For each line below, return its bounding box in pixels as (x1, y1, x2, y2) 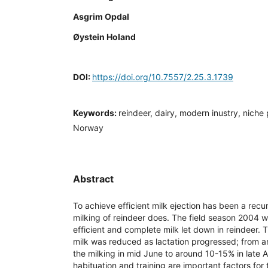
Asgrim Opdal (73, 11, 129, 22)
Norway (73, 122, 103, 133)
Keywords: (73, 107, 118, 118)
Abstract (73, 172, 114, 185)
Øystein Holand (73, 31, 136, 42)
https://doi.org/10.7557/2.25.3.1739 (92, 71, 233, 82)
